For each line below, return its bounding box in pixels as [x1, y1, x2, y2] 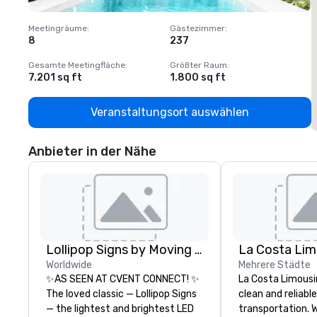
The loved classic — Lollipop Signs [46, 288, 197, 301]
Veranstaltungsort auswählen [91, 105, 249, 120]
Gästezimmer [170, 23, 225, 34]
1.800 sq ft [170, 71, 226, 84]
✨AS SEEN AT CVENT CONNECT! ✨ [46, 273, 200, 286]
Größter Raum [170, 60, 227, 71]
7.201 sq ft [28, 71, 82, 84]
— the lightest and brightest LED [46, 303, 194, 316]
